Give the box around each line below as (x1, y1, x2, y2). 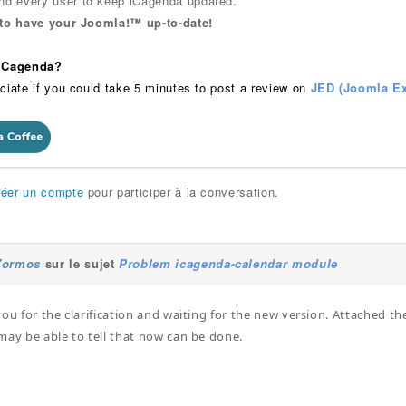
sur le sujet (41, 254, 120, 272)
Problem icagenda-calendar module (119, 254, 338, 272)
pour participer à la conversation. (83, 182, 279, 200)
